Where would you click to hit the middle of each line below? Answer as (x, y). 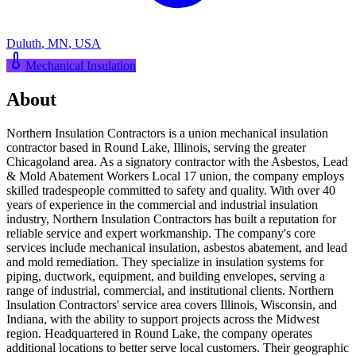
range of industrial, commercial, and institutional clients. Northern (170, 290)
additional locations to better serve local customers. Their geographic (178, 347)
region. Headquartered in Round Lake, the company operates (159, 333)
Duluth (24, 43)
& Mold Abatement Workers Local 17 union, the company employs (175, 176)
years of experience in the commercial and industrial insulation (162, 204)
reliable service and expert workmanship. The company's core (161, 233)
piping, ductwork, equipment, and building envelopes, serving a (166, 276)
